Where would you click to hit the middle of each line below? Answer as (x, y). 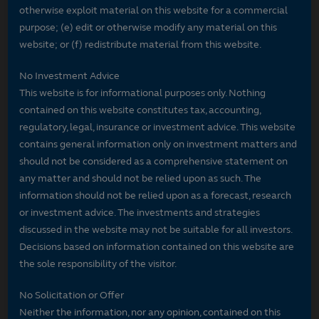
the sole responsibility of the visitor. (98, 263)
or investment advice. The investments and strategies (140, 212)
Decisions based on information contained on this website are (157, 246)
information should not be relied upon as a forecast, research (156, 195)
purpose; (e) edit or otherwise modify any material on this (148, 27)
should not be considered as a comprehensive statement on (154, 161)
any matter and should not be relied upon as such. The (141, 178)
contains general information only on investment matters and (158, 144)
